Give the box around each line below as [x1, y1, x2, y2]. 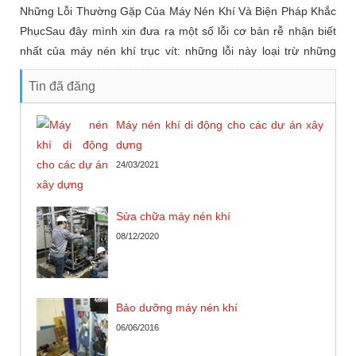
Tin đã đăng [29, 79, 95, 93]
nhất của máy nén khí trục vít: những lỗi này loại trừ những [20, 44, 336, 57]
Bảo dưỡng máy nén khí [116, 301, 238, 314]
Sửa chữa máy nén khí [116, 210, 230, 222]
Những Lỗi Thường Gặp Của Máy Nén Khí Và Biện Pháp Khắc [20, 5, 336, 17]
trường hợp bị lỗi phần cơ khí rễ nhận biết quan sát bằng [20, 64, 305, 77]
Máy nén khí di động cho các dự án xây [116, 118, 323, 131]
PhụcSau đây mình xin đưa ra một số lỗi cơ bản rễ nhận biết [20, 25, 336, 37]
